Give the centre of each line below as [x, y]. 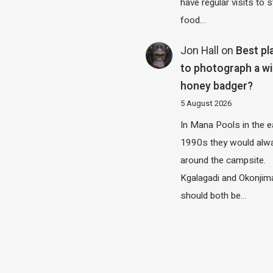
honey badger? [217, 87]
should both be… [214, 195]
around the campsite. [223, 160]
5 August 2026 [206, 104]
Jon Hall [200, 51]
